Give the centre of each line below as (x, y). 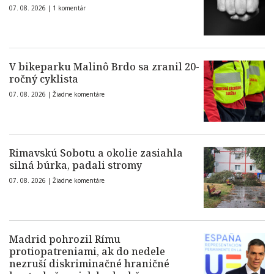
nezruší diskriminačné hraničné (89, 264)
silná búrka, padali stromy (76, 165)
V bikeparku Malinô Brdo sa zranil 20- (104, 67)
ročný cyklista (44, 79)
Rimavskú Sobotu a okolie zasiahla (96, 153)
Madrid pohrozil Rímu (65, 239)
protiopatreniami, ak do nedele (87, 252)
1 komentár (69, 8)
